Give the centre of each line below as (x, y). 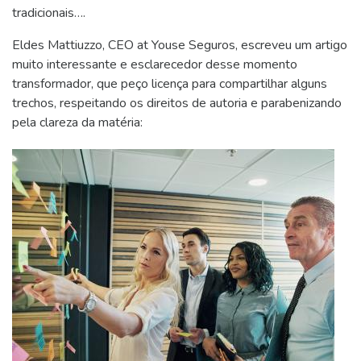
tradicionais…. (49, 13)
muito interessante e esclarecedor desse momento (155, 64)
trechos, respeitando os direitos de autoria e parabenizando (177, 103)
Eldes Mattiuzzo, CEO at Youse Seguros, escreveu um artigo (180, 45)
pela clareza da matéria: (77, 122)
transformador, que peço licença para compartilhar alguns (170, 84)
